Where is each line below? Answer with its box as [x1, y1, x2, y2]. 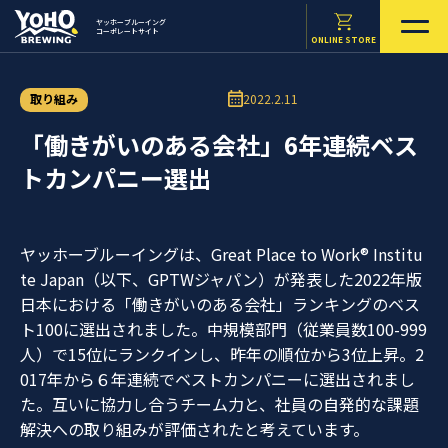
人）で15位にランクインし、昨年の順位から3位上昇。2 [20, 342, 424, 366]
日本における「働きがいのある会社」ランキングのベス [20, 292, 420, 316]
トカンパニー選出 [20, 160, 212, 195]
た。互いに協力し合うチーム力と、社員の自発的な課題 [20, 392, 419, 416]
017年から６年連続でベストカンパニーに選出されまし [20, 367, 415, 391]
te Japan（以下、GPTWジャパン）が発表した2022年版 [20, 267, 422, 291]
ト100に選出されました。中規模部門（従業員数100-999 [20, 317, 427, 341]
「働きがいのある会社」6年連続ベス [20, 127, 418, 162]
